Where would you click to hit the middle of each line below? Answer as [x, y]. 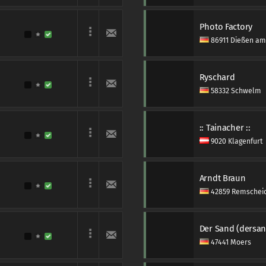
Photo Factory [226, 27]
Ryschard [217, 77]
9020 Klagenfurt [235, 141]
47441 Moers [230, 242]
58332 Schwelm [235, 91]
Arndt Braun [222, 178]
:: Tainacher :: [225, 128]
